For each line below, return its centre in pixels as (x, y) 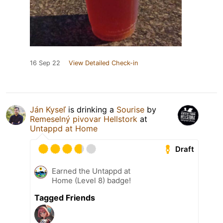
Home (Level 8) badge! (91, 181)
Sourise (130, 110)
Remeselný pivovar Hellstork (84, 119)
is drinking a (91, 110)
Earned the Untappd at (91, 171)
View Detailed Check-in (103, 63)
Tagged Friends (65, 198)
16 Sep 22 (45, 63)
